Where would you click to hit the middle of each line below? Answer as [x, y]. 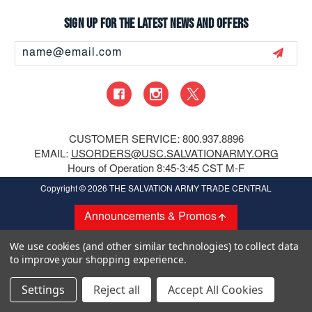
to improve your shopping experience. [99, 259]
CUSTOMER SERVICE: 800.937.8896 [156, 140]
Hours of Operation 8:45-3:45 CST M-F [156, 169]
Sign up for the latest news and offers [156, 23]
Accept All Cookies [216, 290]
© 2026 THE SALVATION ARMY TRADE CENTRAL [174, 189]
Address [33, 55]
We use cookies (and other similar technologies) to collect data [154, 246]
